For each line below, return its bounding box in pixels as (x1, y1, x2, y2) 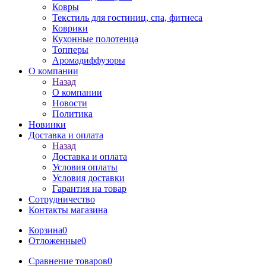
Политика (52, 109, 93, 119)
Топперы (52, 45, 88, 55)
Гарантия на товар (52, 183, 126, 194)
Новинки (28, 119, 66, 129)
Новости (52, 98, 87, 108)
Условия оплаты (52, 162, 118, 172)
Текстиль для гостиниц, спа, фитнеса (52, 12, 202, 23)
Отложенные (28, 236, 81, 246)
